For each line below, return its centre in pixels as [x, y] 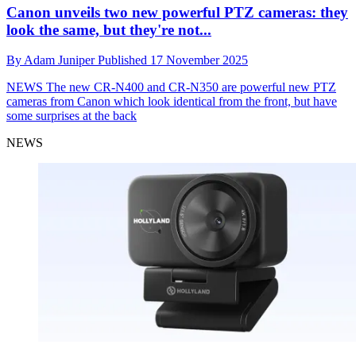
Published [124, 60]
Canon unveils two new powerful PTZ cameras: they [177, 12]
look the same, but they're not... [109, 29]
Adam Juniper [61, 60]
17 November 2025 [199, 60]
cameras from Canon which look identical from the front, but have [172, 102]
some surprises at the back [72, 116]
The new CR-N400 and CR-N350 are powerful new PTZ [190, 87]
